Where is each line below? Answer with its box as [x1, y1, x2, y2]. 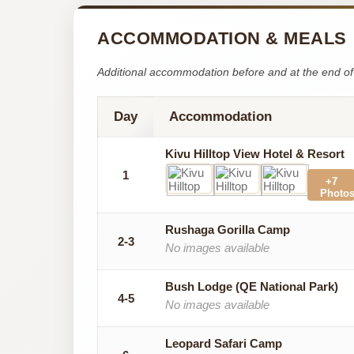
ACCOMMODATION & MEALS [97, 28, 347, 48]
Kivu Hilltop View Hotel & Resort [165, 146, 345, 160]
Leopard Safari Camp [165, 336, 282, 350]
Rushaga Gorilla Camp [165, 222, 290, 236]
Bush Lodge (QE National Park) [165, 279, 338, 293]
